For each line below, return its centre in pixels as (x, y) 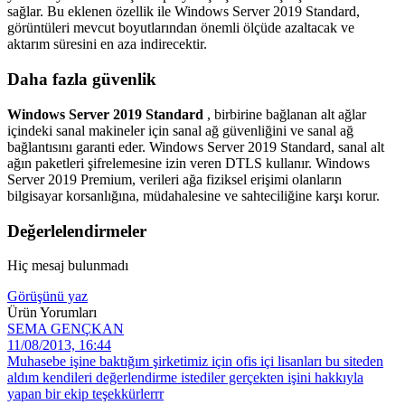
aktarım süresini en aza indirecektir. (107, 44)
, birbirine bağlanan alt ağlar (285, 114)
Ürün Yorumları (52, 313)
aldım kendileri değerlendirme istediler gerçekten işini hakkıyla (185, 378)
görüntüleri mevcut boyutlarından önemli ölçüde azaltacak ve (181, 28)
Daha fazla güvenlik (82, 80)
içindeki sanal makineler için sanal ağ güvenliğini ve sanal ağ (180, 130)
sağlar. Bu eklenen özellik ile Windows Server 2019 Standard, (184, 12)
